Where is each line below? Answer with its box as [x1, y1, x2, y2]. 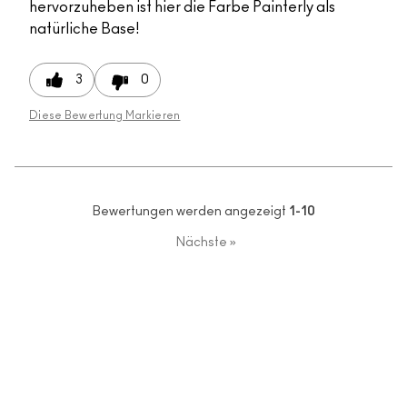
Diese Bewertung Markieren [29, 110, 181, 122]
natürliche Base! [29, 22, 139, 37]
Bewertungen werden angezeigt [92, 205, 289, 219]
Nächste [175, 236, 227, 250]
